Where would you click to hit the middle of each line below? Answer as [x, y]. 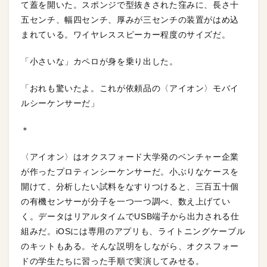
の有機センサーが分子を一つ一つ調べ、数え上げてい [126, 201]
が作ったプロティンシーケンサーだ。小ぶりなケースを [130, 171]
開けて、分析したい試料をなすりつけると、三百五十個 [130, 186]
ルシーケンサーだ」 [60, 103]
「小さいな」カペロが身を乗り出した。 [100, 61]
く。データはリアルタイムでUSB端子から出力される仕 [130, 216]
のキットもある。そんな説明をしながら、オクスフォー [130, 246]
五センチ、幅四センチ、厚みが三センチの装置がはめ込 [130, 19]
